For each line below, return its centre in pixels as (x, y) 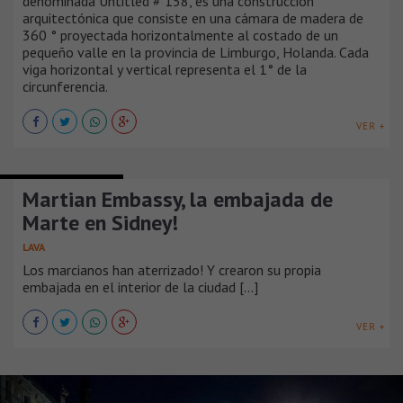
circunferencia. (65, 86)
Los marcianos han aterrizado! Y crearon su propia (172, 269)
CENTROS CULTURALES (62, 170)
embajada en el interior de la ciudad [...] (140, 287)
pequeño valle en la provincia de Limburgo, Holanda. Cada (196, 52)
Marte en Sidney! (100, 222)
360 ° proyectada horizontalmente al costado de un (180, 35)
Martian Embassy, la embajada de (178, 199)
